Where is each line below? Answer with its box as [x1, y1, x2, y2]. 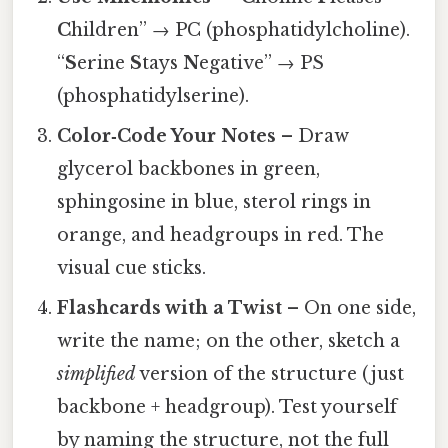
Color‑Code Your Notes [57, 125, 277, 148]
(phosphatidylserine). [57, 85, 250, 108]
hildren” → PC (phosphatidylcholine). [71, 19, 411, 42]
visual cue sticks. [57, 257, 207, 280]
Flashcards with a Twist [57, 297, 283, 320]
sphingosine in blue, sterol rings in [57, 191, 372, 214]
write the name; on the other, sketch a [57, 330, 401, 353]
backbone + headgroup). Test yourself [57, 396, 398, 419]
